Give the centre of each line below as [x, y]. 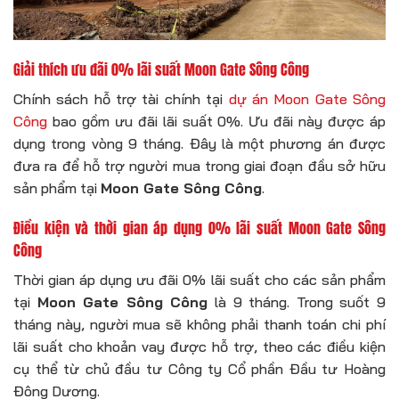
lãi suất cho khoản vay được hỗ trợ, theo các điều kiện [199, 347]
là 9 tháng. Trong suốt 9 [297, 302]
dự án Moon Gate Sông [307, 98]
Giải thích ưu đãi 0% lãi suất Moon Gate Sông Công [161, 69]
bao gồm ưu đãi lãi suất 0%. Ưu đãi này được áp [216, 121]
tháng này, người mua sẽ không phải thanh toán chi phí [199, 325]
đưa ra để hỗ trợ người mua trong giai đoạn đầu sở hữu [199, 165]
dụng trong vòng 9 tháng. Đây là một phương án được [199, 143]
